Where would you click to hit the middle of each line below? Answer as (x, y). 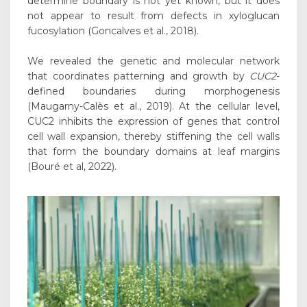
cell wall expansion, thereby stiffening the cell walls (153, 137)
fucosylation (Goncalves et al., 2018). (113, 31)
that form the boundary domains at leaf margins (153, 152)
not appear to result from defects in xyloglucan (153, 16)
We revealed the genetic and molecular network (153, 61)
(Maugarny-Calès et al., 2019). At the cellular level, (153, 107)
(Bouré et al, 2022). (72, 167)
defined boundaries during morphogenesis (153, 91)
